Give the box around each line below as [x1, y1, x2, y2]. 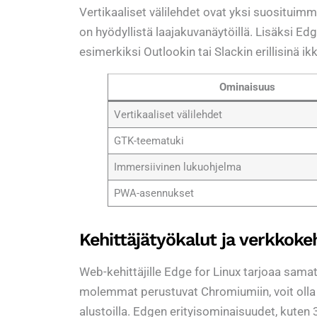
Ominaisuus [219, 81, 275, 94]
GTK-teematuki [113, 134, 184, 148]
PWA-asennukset [113, 187, 194, 200]
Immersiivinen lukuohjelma [113, 161, 241, 174]
